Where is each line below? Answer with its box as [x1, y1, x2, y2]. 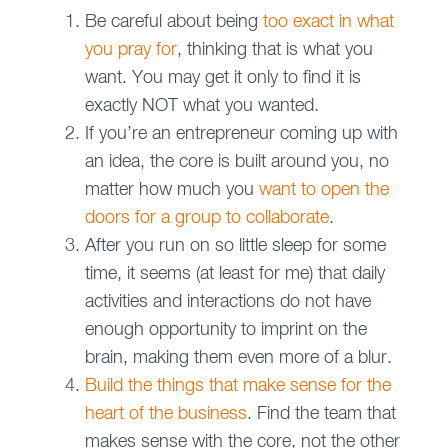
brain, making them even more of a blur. [84, 349, 392, 368]
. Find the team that [246, 405, 396, 424]
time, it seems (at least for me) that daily [84, 265, 385, 284]
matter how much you [84, 181, 259, 200]
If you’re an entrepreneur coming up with [84, 125, 398, 144]
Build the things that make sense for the [84, 377, 391, 396]
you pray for [84, 41, 177, 60]
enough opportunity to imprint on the [84, 321, 367, 340]
